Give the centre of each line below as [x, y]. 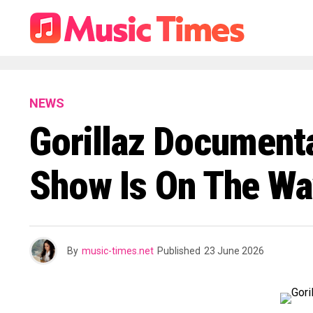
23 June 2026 [234, 251]
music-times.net [118, 251]
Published [179, 251]
